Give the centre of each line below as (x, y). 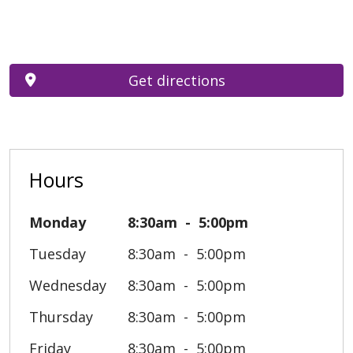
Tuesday (58, 253)
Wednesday (68, 285)
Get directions (176, 80)
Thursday (61, 316)
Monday (58, 222)
